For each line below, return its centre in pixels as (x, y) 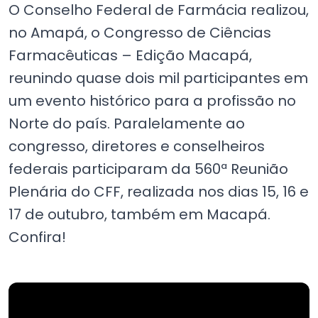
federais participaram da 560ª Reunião (148, 169)
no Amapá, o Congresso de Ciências (140, 33)
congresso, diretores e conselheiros (137, 146)
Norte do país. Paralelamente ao (127, 124)
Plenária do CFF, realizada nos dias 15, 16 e (159, 192)
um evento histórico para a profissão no (152, 101)
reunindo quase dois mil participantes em (158, 78)
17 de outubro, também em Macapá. (139, 214)
